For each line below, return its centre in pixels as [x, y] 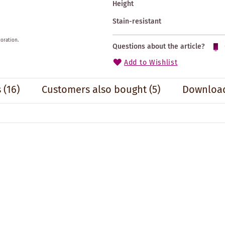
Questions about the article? [159, 46]
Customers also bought [94, 90]
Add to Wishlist [151, 63]
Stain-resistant [137, 21]
